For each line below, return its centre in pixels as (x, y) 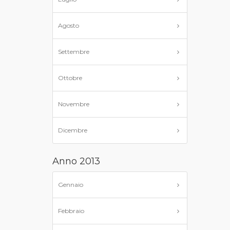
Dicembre (73, 130)
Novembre (74, 104)
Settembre (74, 52)
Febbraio (71, 211)
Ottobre (70, 78)
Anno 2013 (76, 161)
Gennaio (71, 185)
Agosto (69, 25)
